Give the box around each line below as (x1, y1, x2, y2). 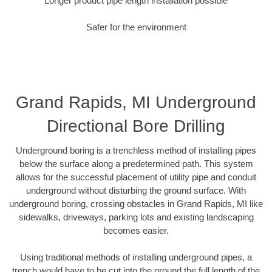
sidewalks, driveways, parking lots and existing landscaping (18, 211, 254, 222)
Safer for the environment (86, 22, 186, 33)
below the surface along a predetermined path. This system (19, 158, 253, 169)
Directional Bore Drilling (47, 116, 225, 135)
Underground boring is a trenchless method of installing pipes (16, 144, 256, 155)
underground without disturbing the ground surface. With (26, 185, 246, 195)
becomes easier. (103, 225, 169, 236)
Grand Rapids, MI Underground (16, 92, 256, 112)
